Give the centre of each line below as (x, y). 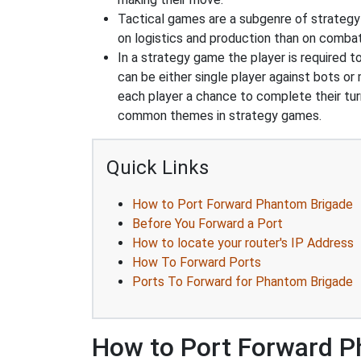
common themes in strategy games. (220, 116)
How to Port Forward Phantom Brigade (243, 204)
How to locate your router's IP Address (243, 243)
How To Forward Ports (197, 262)
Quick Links (158, 168)
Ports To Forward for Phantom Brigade (243, 282)
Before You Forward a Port (207, 224)
